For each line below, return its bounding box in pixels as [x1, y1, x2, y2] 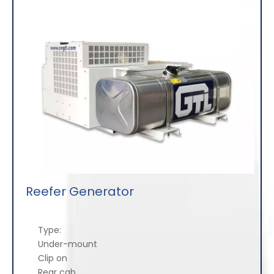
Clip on [26, 252, 70, 265]
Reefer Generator [26, 183, 134, 201]
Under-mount [26, 238, 100, 251]
